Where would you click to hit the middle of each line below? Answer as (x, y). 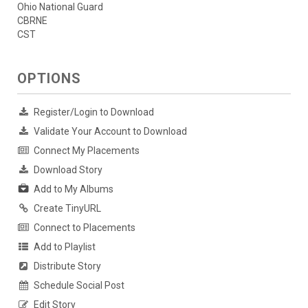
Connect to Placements (85, 228)
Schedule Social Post (79, 286)
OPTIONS (49, 79)
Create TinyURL (67, 209)
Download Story (68, 170)
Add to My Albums (74, 189)
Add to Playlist (65, 247)
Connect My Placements (87, 151)
